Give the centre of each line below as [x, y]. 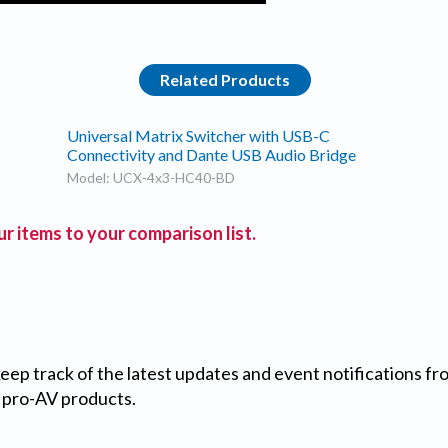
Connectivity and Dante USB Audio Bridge [212, 155]
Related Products [225, 80]
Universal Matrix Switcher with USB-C [199, 136]
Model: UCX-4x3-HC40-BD [151, 178]
